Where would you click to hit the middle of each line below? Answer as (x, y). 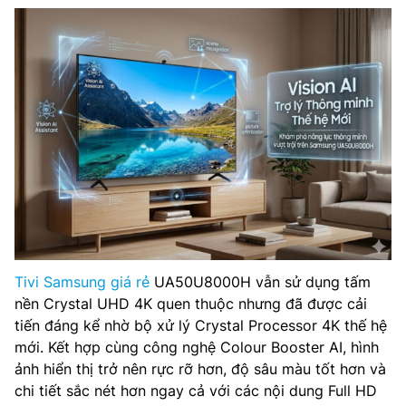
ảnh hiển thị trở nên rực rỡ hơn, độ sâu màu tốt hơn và (200, 368)
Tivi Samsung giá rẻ (82, 281)
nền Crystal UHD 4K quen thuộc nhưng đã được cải (191, 303)
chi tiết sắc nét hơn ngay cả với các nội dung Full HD (196, 390)
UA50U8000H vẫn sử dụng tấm (260, 281)
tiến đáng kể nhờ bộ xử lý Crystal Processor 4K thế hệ (201, 325)
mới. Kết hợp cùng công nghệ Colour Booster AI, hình (197, 347)
